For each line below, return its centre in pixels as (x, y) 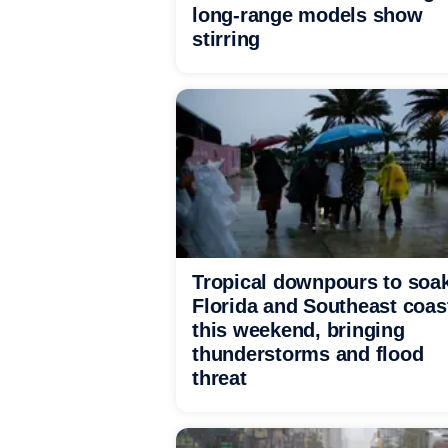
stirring (226, 39)
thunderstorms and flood (308, 354)
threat (219, 378)
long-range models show (307, 15)
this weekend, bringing (298, 330)
